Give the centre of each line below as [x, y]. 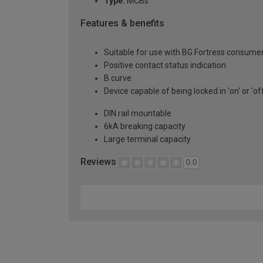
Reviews [100, 162]
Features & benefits [122, 23]
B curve [118, 78]
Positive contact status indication [165, 65]
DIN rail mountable [138, 114]
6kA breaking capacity [145, 127]
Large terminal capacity [147, 139]
